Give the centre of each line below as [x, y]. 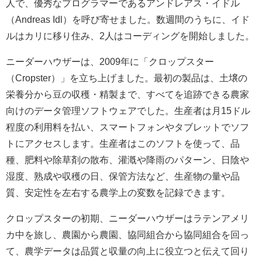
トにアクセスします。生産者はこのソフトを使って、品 [123, 144]
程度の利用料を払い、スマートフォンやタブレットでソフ [127, 127]
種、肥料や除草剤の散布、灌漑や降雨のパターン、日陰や [127, 160]
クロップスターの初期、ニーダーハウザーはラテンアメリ [127, 218]
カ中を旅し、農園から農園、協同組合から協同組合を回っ [127, 235]
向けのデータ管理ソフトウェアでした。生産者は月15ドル [128, 111]
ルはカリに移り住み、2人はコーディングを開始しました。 [130, 36]
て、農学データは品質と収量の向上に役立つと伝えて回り [127, 251]
